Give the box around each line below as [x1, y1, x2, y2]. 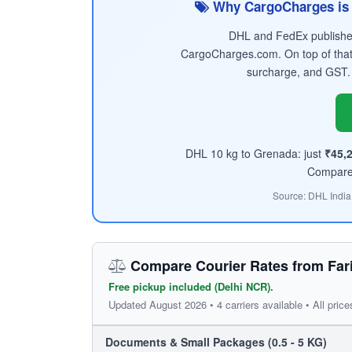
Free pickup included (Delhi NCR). [108, 278, 273, 294]
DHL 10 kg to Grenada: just [185, 145, 324, 161]
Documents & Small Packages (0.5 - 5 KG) [105, 333, 327, 350]
